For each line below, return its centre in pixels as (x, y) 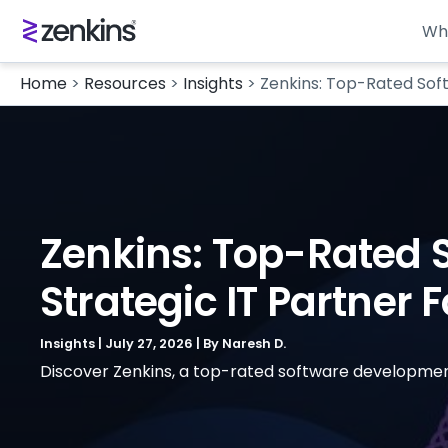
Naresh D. (254, 343)
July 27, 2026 (150, 343)
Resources (125, 83)
